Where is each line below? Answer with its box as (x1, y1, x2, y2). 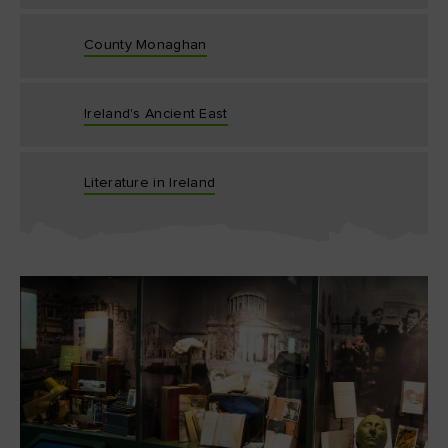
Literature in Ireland (84, 176, 216, 190)
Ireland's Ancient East (84, 107, 228, 121)
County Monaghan (84, 38, 207, 52)
